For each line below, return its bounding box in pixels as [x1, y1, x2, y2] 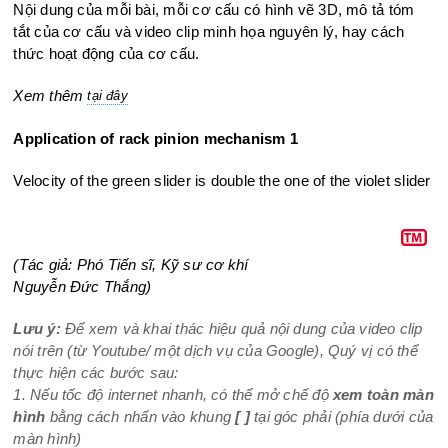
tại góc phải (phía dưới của [254, 408, 434, 425]
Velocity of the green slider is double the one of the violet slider [13, 172, 431, 189]
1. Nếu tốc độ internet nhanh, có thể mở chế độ [13, 386, 329, 403]
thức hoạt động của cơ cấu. [13, 45, 200, 62]
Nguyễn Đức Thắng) [13, 278, 152, 295]
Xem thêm [13, 87, 88, 104]
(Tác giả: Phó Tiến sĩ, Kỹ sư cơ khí [13, 256, 249, 273]
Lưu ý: [13, 320, 66, 337]
